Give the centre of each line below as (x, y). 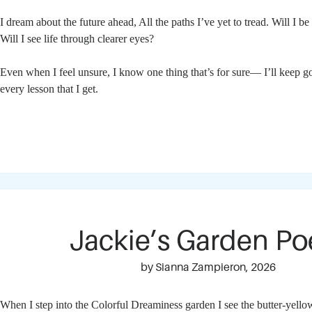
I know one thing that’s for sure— (189, 72)
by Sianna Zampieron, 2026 (208, 267)
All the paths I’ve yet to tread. (205, 22)
